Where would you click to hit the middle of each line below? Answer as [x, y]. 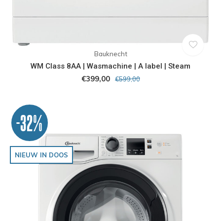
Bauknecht [110, 54]
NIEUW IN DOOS [41, 155]
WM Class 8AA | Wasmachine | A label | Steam [110, 66]
